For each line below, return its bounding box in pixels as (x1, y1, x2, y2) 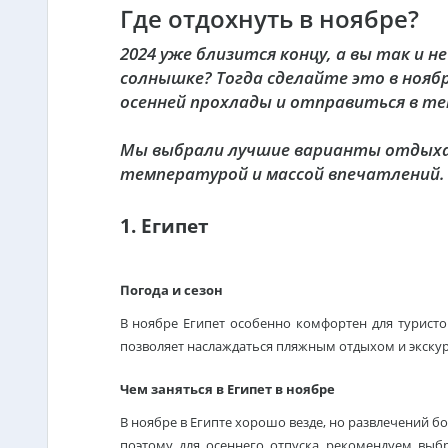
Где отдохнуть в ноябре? (119, 2, 419, 35)
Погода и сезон (119, 281, 223, 299)
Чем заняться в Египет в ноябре (119, 380, 338, 398)
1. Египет (119, 213, 209, 238)
